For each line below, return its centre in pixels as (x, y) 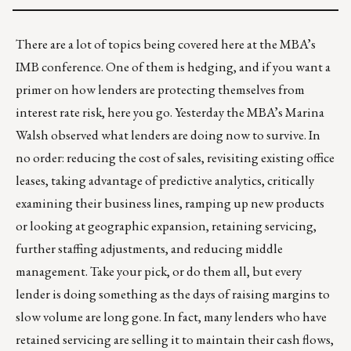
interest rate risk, (62, 112)
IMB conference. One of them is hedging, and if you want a (173, 67)
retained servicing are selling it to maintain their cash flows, (175, 340)
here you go (139, 112)
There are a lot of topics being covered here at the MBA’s (166, 44)
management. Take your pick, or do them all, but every (159, 271)
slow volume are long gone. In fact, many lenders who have (171, 317)
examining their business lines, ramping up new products (170, 203)
